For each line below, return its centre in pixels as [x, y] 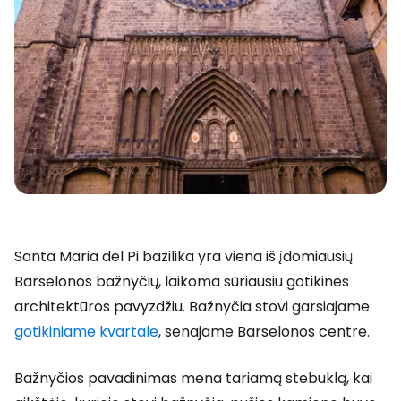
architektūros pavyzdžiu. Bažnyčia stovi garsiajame [192, 307]
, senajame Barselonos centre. [264, 332]
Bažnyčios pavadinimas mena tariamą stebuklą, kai [193, 378]
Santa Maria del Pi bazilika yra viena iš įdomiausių [183, 256]
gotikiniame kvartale [86, 332]
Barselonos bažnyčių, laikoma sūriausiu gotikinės [182, 282]
